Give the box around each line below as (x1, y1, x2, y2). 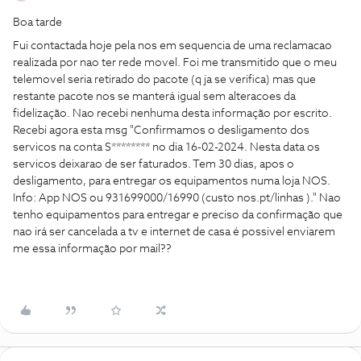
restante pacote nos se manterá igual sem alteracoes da (13, 91, 296, 102)
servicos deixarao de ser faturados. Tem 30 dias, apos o (13, 159, 294, 170)
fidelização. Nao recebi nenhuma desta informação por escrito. (13, 108, 332, 119)
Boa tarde (13, 17, 62, 28)
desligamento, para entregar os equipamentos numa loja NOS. (13, 176, 330, 187)
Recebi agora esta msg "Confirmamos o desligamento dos (13, 125, 309, 136)
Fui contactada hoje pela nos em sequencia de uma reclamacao (13, 40, 332, 52)
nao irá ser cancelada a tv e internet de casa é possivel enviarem (13, 226, 335, 238)
